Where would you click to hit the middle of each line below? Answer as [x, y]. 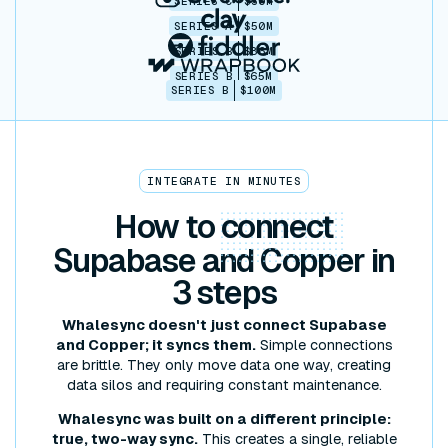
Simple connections [324, 344]
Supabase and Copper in [224, 260]
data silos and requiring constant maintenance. [224, 384]
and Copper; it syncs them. [155, 344]
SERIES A [203, 25]
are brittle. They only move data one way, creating [224, 364]
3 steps [224, 292]
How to [167, 227]
